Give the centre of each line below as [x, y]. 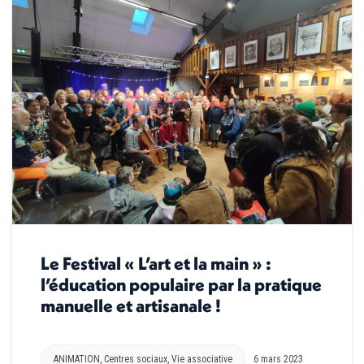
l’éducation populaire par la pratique [181, 285]
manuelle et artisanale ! [131, 306]
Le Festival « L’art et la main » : [156, 264]
